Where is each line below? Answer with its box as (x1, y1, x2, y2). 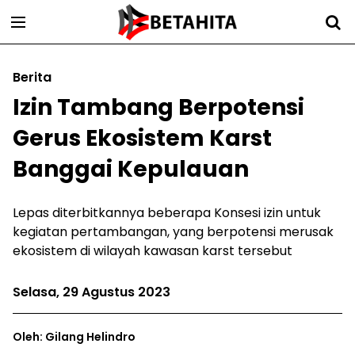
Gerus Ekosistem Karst (13, 123, 272, 154)
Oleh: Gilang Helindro (13, 329, 136, 345)
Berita (13, 68, 52, 86)
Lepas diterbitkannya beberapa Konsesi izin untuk (13, 204, 321, 222)
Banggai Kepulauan (13, 154, 249, 185)
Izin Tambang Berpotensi (13, 92, 304, 123)
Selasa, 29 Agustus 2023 (13, 283, 170, 301)
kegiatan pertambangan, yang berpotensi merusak (13, 223, 334, 241)
